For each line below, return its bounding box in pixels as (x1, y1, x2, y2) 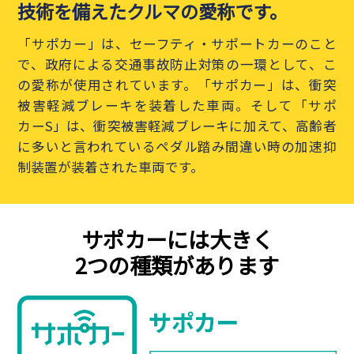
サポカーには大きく (81, 222, 273, 254)
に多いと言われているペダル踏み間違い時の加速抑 (17, 137, 337, 156)
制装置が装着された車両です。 (17, 157, 205, 177)
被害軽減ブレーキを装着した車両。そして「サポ (17, 96, 337, 115)
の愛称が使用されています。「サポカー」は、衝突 (17, 75, 337, 95)
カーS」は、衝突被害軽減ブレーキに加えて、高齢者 (17, 116, 337, 136)
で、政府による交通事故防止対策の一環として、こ (17, 55, 337, 74)
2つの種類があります (75, 248, 279, 281)
